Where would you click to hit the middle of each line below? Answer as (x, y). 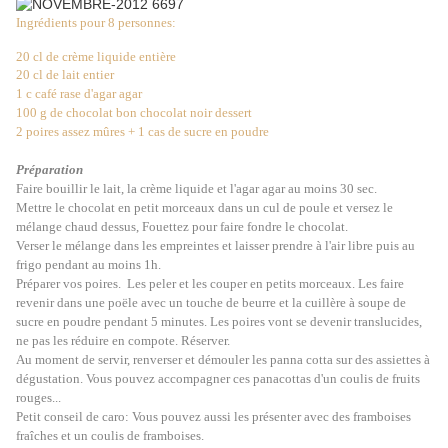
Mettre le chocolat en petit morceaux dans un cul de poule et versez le (204, 208)
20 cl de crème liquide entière (96, 57)
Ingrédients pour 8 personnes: (96, 23)
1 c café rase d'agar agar (79, 94)
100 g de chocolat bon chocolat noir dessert (134, 113)
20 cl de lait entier (65, 75)
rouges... (38, 398)
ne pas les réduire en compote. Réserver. (123, 341)
